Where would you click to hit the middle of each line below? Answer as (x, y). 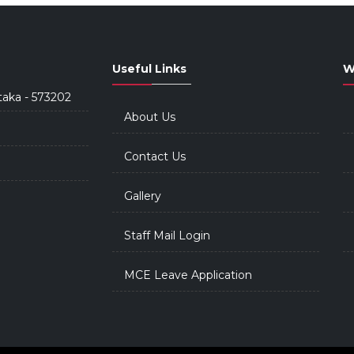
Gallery (142, 196)
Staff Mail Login (167, 235)
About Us (149, 117)
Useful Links (149, 69)
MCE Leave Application (188, 275)
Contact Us (154, 156)
